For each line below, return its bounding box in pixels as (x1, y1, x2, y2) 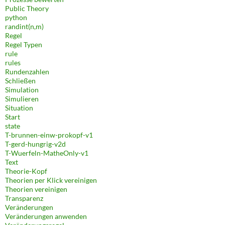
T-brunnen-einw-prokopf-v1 (5, 130, 93, 139)
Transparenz (5, 193, 43, 202)
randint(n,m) (5, 22, 44, 31)
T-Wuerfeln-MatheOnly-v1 (5, 148, 88, 157)
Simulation (5, 85, 39, 94)
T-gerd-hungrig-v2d (5, 139, 66, 148)
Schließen (5, 76, 36, 85)
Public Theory (5, 4, 49, 13)
